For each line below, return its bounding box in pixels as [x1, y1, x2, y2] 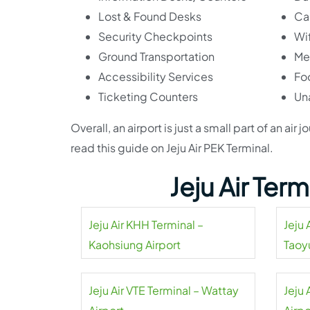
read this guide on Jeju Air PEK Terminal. [71, 140, 273, 155]
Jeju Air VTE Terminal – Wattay [89, 282, 239, 298]
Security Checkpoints [98, 28, 212, 44]
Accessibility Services [98, 69, 213, 84]
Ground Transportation [98, 48, 215, 64]
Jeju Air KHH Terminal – [89, 217, 203, 232]
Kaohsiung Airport [89, 237, 181, 252]
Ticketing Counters [98, 89, 198, 104]
